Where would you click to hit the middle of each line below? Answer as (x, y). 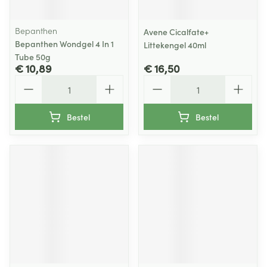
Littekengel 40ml (175, 45)
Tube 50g (33, 57)
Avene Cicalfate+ (176, 32)
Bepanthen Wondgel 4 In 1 (64, 44)
